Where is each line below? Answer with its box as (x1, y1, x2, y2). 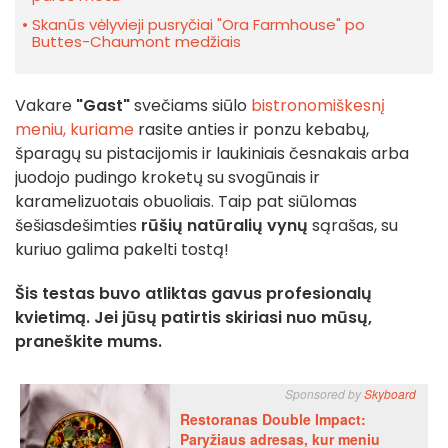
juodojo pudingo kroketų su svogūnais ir (15, 165, 320, 189)
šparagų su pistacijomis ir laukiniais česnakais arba (15, 141, 409, 165)
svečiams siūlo (130, 93, 251, 117)
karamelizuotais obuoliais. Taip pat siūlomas (15, 189, 357, 213)
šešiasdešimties (15, 213, 137, 237)
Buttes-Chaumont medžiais (32, 30, 241, 52)
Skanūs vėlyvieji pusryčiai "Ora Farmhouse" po (32, 13, 365, 35)
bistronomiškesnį (251, 93, 385, 117)
